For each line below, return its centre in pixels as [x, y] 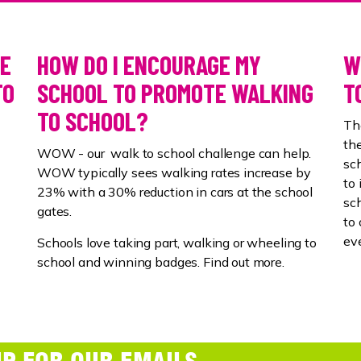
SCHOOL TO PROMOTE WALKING [175, 92]
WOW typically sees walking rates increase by [174, 172]
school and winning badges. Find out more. [162, 261]
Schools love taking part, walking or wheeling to [177, 242]
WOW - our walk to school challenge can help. [174, 153]
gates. [56, 211]
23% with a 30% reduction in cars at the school [175, 191]
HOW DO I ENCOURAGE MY [149, 64]
